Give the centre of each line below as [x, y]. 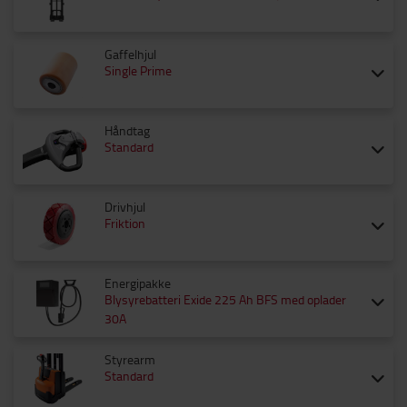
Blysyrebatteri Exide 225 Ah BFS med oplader [225, 299]
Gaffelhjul [130, 54]
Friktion [125, 223]
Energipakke [138, 283]
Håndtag [127, 130]
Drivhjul [125, 207]
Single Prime [138, 70]
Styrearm [130, 359]
